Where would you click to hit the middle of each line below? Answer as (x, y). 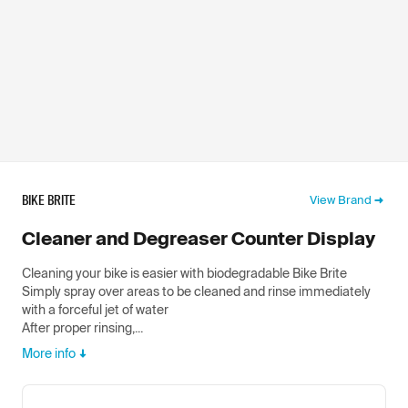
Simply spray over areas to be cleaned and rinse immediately (196, 291)
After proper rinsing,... (82, 327)
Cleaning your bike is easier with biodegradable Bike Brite (184, 273)
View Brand (341, 199)
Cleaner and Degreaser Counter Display (199, 238)
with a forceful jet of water (95, 309)
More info (49, 353)
